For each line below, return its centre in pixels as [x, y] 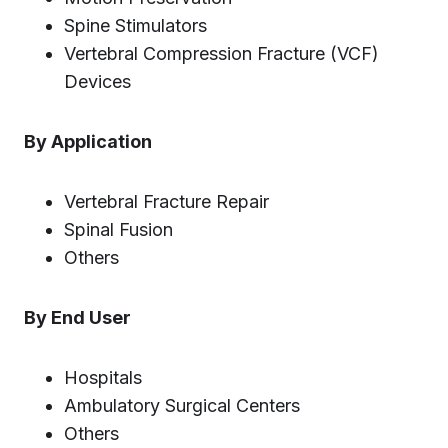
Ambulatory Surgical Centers [182, 405]
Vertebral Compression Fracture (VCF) [221, 53]
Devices [97, 81]
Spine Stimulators [135, 25]
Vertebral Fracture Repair [166, 201]
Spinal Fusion [118, 229]
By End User [77, 317]
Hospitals [103, 377]
